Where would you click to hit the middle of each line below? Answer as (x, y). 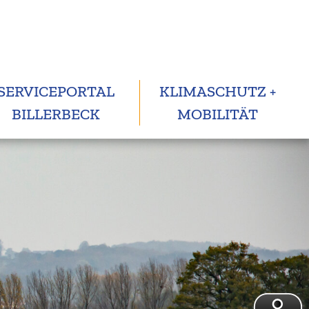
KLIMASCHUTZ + (218, 91)
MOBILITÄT (218, 114)
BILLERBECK (56, 114)
